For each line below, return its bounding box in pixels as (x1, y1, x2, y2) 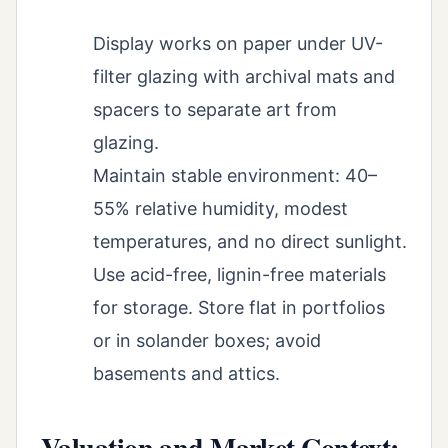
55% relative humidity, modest (93, 198, 348, 220)
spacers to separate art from (93, 99, 337, 121)
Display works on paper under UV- (93, 33, 383, 55)
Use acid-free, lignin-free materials (93, 264, 386, 286)
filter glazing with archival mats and (93, 66, 395, 88)
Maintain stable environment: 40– (93, 165, 377, 187)
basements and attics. (93, 363, 280, 385)
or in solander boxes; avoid (93, 330, 321, 352)
